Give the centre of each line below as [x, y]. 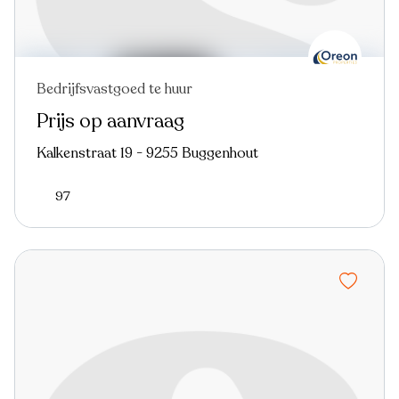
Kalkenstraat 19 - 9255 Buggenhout [147, 153]
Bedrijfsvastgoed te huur [114, 89]
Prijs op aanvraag [110, 121]
